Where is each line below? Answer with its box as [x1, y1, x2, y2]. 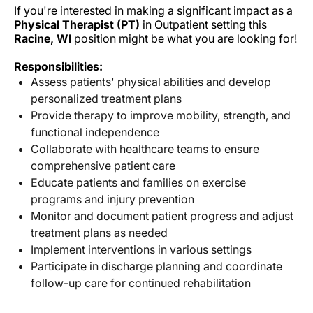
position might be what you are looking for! [71, 31, 297, 46]
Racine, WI [14, 31, 71, 46]
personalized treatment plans [31, 92, 182, 106]
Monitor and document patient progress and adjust [31, 209, 293, 224]
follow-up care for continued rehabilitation [31, 276, 251, 291]
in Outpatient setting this [140, 17, 267, 32]
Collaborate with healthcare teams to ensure [31, 142, 259, 156]
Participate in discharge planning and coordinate [31, 259, 282, 274]
